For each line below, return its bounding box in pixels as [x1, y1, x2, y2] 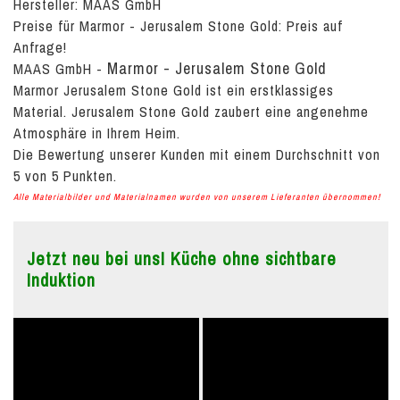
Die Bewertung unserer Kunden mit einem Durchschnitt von [13, 145, 380, 164]
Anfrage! [13, 37, 67, 57]
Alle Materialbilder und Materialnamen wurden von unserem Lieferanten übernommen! [13, 191, 380, 203]
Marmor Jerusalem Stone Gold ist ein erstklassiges [13, 80, 334, 100]
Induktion [27, 268, 96, 292]
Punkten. [59, 166, 117, 186]
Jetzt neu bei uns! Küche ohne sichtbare [27, 246, 337, 271]
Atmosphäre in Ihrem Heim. [13, 123, 180, 143]
